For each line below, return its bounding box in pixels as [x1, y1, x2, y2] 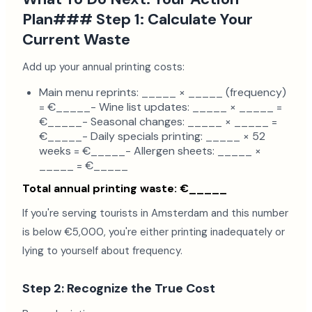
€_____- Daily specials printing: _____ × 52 [39, 129, 265, 143]
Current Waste [22, 29, 130, 49]
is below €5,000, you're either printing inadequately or [22, 225, 285, 239]
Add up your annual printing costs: [22, 60, 185, 74]
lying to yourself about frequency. [22, 244, 182, 258]
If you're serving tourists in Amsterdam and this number [22, 206, 288, 220]
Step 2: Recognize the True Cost [22, 280, 215, 297]
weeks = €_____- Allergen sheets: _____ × [39, 143, 261, 158]
